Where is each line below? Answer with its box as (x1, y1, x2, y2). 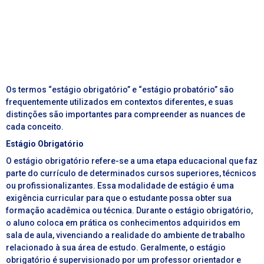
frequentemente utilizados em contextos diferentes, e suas (6, 97, 233, 107)
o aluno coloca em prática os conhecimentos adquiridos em (6, 218, 240, 228)
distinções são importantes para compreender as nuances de (6, 110, 245, 120)
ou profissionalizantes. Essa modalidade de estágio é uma (6, 181, 234, 191)
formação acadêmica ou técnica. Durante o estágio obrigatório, (6, 206, 253, 216)
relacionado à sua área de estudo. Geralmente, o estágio (6, 243, 226, 253)
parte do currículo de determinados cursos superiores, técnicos (6, 169, 256, 179)
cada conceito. (6, 122, 64, 132)
